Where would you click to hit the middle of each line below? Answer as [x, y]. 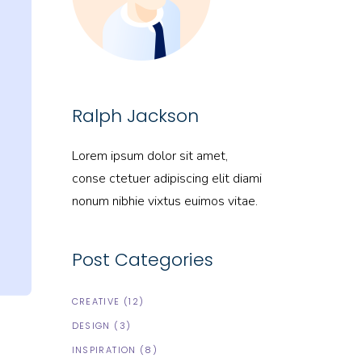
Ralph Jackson [135, 116]
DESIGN [91, 326]
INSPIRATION [104, 350]
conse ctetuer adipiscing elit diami [166, 179]
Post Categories [142, 260]
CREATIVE [96, 301]
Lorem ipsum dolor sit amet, [149, 156]
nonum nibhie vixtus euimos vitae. [164, 201]
